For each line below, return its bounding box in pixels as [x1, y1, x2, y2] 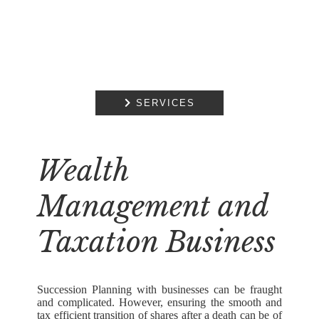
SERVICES [131, 97, 195, 108]
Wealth [37, 152, 130, 189]
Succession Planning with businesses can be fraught [37, 283, 282, 296]
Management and [37, 188, 269, 224]
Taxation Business [37, 224, 276, 260]
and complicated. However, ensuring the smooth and [37, 296, 282, 308]
